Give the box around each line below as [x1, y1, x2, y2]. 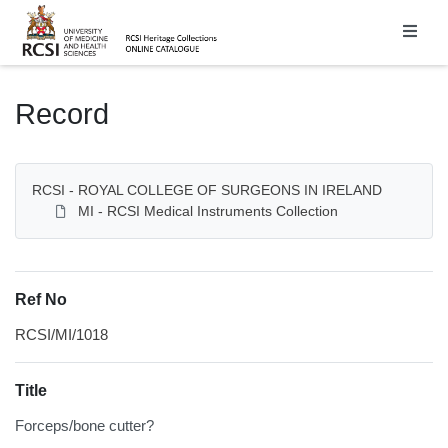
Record [15, 97, 109, 130]
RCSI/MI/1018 [15, 325, 108, 343]
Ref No [15, 290, 67, 308]
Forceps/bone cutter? [15, 416, 154, 434]
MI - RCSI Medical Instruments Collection [78, 202, 338, 219]
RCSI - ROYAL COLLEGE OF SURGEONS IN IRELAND [32, 181, 382, 198]
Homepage [15, 2, 94, 19]
